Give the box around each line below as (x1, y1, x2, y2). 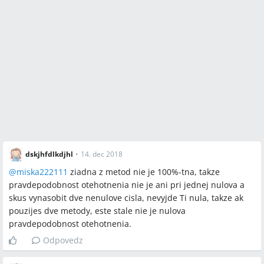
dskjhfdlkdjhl (25, 149, 73, 159)
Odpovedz (43, 235, 83, 246)
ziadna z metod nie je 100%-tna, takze (68, 166, 220, 177)
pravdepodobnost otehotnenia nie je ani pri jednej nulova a (9, 179, 245, 190)
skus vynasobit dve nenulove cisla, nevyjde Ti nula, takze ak (9, 192, 243, 203)
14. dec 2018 (81, 149, 123, 159)
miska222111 (16, 166, 68, 177)
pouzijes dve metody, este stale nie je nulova (9, 205, 186, 216)
